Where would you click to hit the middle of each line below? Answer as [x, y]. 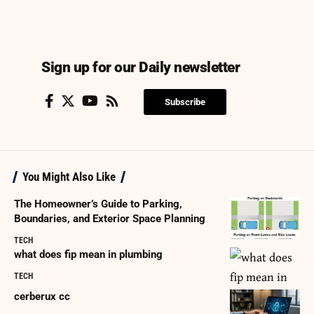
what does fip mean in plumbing [88, 255]
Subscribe [185, 102]
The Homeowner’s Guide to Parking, [98, 204]
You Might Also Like [69, 177]
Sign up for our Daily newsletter [141, 68]
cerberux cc [42, 297]
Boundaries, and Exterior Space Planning [110, 219]
